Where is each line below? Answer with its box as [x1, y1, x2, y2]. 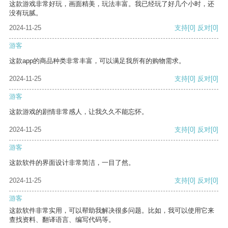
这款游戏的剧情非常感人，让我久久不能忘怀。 [9, 108, 148, 116]
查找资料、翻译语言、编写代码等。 [9, 216, 115, 224]
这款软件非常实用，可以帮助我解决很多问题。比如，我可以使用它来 [9, 207, 214, 215]
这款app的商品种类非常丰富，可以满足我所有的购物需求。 [9, 57, 185, 65]
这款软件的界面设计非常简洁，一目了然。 [9, 159, 135, 167]
